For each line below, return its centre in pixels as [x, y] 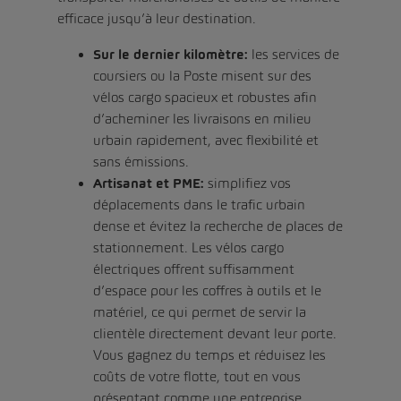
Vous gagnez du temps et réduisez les [209, 355]
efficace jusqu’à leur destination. [157, 19]
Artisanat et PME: [149, 184]
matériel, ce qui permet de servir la [200, 312]
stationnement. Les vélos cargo [188, 248]
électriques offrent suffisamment [194, 269]
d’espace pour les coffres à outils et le [207, 291]
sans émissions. [141, 162]
